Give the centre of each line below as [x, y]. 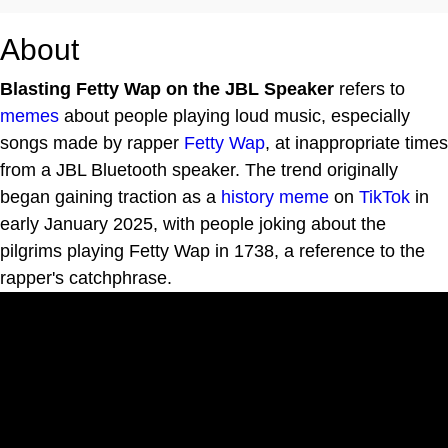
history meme [275, 196]
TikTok [384, 196]
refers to [369, 88]
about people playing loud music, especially [234, 115]
